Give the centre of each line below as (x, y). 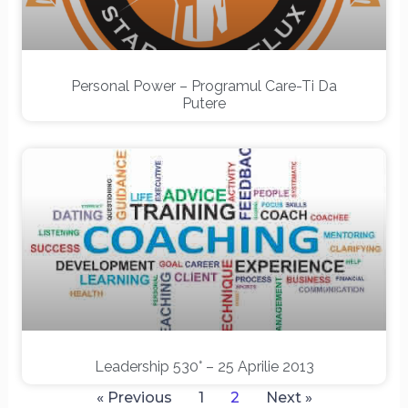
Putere (204, 103)
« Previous (134, 397)
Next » (289, 397)
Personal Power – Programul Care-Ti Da (204, 86)
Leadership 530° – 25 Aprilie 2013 (204, 366)
